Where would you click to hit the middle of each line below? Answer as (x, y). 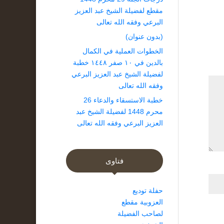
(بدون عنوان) (144, 36)
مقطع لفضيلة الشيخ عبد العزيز (119, 10)
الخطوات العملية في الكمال (123, 51)
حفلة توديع (148, 190)
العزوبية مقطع (142, 202)
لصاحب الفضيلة (140, 213)
